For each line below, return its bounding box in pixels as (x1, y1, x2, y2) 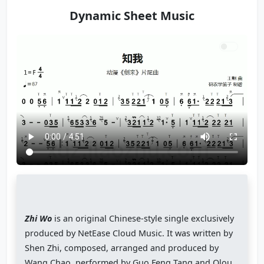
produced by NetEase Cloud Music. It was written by (25, 227, 233, 239)
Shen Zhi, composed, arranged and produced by (25, 242, 219, 254)
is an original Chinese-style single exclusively (52, 213, 235, 225)
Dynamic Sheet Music (70, 8, 194, 24)
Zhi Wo (25, 213, 52, 225)
